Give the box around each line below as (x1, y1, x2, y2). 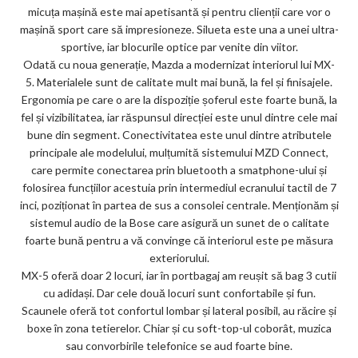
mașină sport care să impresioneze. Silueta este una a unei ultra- (19, 22, 339, 36)
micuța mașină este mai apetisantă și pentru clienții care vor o (27, 4, 331, 18)
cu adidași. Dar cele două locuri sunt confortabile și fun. (42, 285, 316, 300)
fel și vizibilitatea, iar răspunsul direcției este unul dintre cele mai (21, 109, 337, 124)
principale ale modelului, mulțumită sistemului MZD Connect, (30, 145, 328, 159)
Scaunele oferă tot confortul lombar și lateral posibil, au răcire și (22, 303, 336, 317)
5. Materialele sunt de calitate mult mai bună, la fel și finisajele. (26, 74, 332, 89)
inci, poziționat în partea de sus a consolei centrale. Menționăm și (19, 197, 339, 212)
